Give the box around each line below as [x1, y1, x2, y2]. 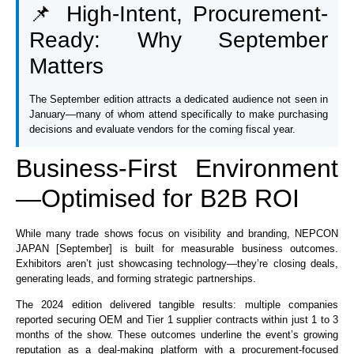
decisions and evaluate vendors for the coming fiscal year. [29, 123, 296, 136]
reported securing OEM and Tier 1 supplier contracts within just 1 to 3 [16, 314, 338, 326]
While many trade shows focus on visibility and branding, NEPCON [16, 228, 338, 240]
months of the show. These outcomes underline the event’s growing [16, 329, 338, 341]
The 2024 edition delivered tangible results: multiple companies [16, 299, 338, 311]
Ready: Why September [29, 28, 328, 53]
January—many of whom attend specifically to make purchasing [29, 108, 328, 121]
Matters [29, 54, 104, 79]
